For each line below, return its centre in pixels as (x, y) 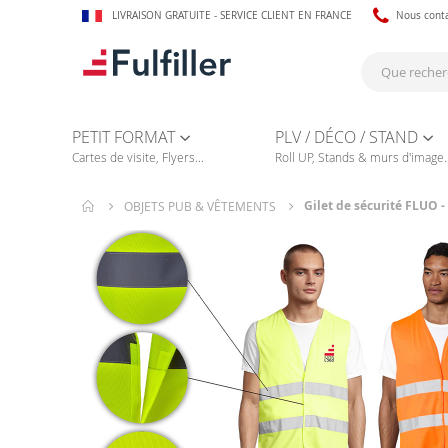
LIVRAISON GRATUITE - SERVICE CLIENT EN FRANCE (231, 15)
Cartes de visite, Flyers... (138, 156)
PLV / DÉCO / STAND (346, 136)
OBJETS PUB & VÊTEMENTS (200, 205)
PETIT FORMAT (123, 136)
